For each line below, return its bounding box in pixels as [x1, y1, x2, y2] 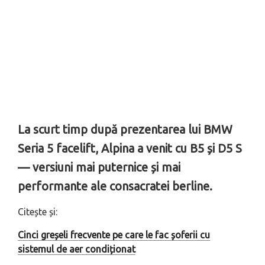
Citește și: [18, 206, 57, 218]
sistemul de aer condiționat [18, 244, 135, 255]
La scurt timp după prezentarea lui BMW [18, 122, 232, 137]
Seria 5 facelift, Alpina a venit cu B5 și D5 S [18, 141, 242, 156]
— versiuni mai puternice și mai [18, 160, 180, 174]
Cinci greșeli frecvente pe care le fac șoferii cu [18, 230, 210, 241]
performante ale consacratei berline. [18, 179, 212, 193]
